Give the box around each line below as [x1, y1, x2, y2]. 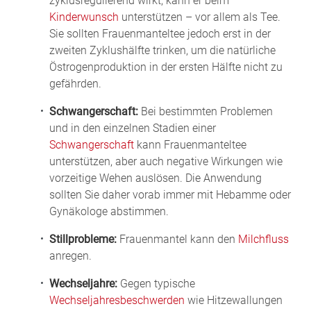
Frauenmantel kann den [117, 233, 238, 246]
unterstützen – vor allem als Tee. [119, 10, 280, 24]
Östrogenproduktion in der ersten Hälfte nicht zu [49, 60, 283, 74]
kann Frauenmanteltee [134, 138, 246, 152]
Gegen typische [117, 277, 195, 291]
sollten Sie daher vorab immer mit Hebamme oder [49, 188, 291, 202]
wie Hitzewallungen [185, 294, 283, 308]
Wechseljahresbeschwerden [49, 294, 185, 308]
